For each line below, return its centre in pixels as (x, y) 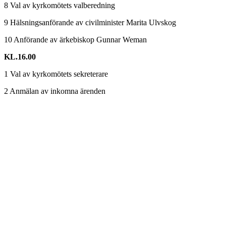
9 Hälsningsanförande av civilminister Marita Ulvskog (90, 22)
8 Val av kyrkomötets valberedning (60, 5)
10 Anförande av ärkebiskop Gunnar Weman (75, 40)
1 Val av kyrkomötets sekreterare (56, 74)
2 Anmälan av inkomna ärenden (55, 91)
